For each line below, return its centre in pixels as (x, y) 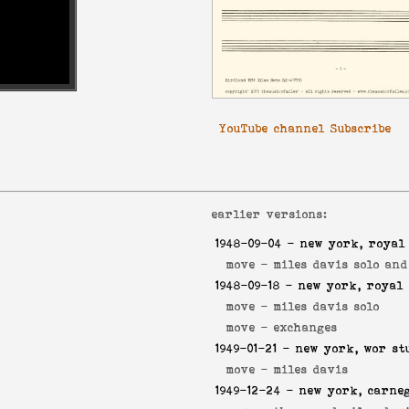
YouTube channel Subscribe (305, 128)
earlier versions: (270, 214)
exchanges (306, 328)
